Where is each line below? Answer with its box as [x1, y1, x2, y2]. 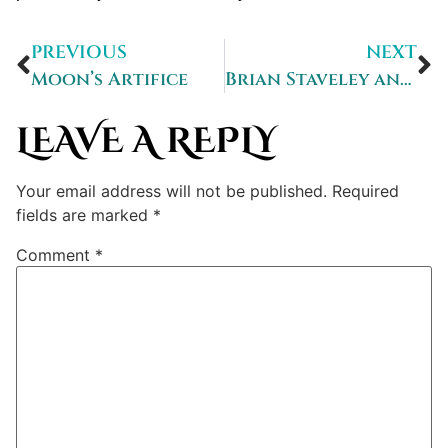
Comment [16, 245, 95, 266]
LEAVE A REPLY [16, 118, 277, 166]
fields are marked [16, 205, 153, 226]
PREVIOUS [31, 40, 127, 66]
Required [332, 181, 399, 202]
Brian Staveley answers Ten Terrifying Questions [399, 67, 411, 93]
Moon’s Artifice [31, 67, 188, 93]
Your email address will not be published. [16, 181, 327, 202]
